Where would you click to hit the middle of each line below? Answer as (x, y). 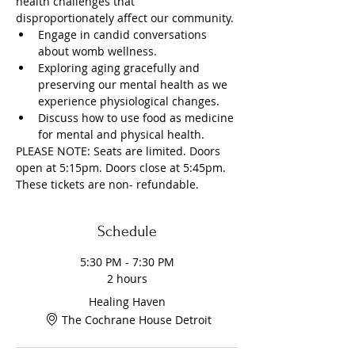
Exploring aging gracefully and (120, 68)
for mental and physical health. (121, 134)
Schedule (127, 231)
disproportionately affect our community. (125, 18)
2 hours (127, 279)
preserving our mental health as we (134, 84)
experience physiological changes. (129, 101)
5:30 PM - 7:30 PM (127, 262)
